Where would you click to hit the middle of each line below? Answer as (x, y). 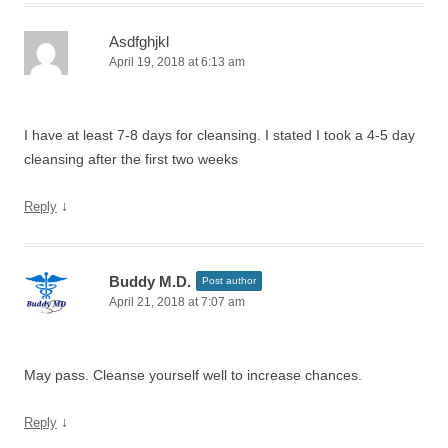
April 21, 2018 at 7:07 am (177, 302)
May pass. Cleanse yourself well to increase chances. (193, 375)
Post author (229, 280)
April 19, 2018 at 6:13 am (177, 62)
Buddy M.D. (150, 281)
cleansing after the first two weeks (131, 159)
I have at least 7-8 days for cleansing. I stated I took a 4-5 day (219, 135)
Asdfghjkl (139, 41)
